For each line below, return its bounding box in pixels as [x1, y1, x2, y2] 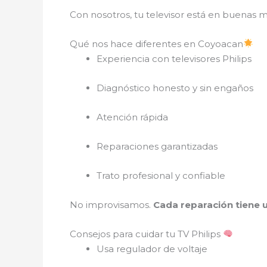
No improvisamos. [70, 198, 153, 210]
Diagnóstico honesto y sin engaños [97, 82, 253, 94]
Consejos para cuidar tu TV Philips [70, 228, 223, 240]
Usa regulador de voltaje [97, 243, 207, 254]
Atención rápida [97, 111, 168, 123]
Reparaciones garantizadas [97, 140, 218, 152]
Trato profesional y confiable [97, 169, 225, 181]
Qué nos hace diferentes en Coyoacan [70, 38, 243, 49]
